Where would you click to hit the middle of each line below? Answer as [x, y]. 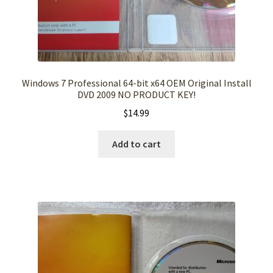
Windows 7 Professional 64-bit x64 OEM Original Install [136, 83]
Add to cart [136, 144]
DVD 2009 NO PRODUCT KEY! [136, 94]
